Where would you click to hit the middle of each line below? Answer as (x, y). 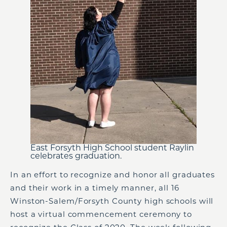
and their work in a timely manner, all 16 (95, 187)
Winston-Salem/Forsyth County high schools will (112, 201)
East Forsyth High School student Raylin (112, 147)
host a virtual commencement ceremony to (101, 214)
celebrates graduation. (76, 156)
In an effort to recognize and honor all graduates (113, 174)
